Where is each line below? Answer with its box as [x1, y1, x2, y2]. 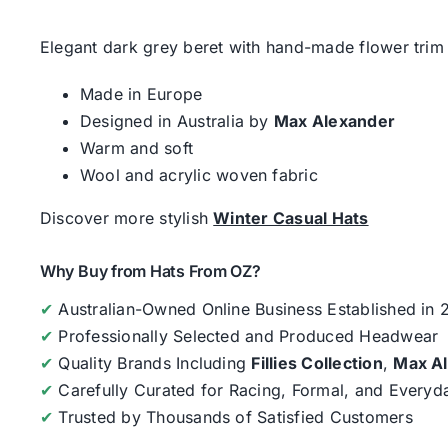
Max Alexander [273, 110, 396, 131]
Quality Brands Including [53, 352, 252, 373]
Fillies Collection [251, 352, 383, 373]
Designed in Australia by [79, 110, 274, 131]
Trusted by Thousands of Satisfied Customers [53, 406, 413, 427]
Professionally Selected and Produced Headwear [53, 325, 439, 346]
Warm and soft [79, 137, 194, 158]
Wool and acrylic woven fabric [79, 164, 318, 185]
